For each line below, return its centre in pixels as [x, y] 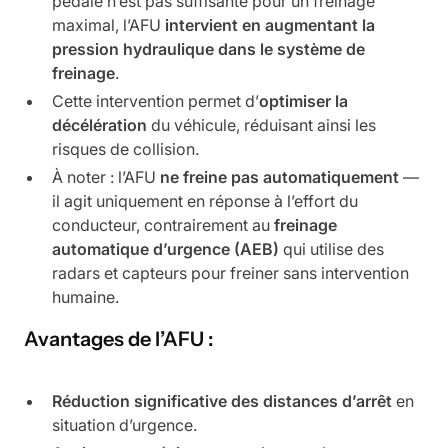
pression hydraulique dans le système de [208, 49]
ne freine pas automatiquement [279, 177]
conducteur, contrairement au [163, 225]
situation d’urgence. [124, 425]
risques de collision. [125, 149]
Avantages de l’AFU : [119, 339]
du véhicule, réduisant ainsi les [261, 125]
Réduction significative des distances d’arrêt [222, 401]
